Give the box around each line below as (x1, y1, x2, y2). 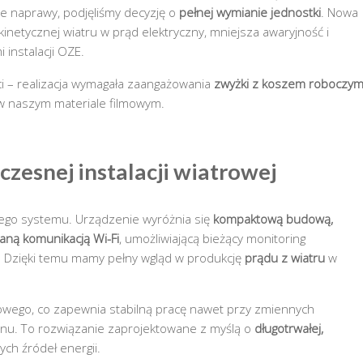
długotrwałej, (254, 319, 323, 336)
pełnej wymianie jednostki (179, 4, 321, 21)
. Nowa (321, 4, 358, 21)
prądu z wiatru (245, 249, 325, 266)
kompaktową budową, (213, 210, 333, 227)
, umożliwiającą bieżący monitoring (119, 229, 305, 246)
